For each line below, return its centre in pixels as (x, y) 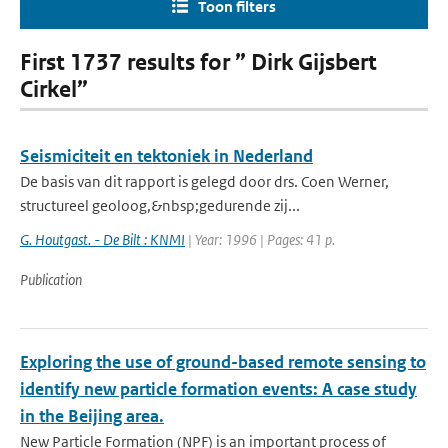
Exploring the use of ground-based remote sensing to (223, 362)
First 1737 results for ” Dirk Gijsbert (198, 62)
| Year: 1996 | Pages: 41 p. (260, 239)
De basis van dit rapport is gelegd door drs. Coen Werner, (204, 181)
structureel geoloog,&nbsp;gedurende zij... (160, 205)
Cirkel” (54, 89)
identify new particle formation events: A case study (218, 389)
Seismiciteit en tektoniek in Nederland (166, 156)
